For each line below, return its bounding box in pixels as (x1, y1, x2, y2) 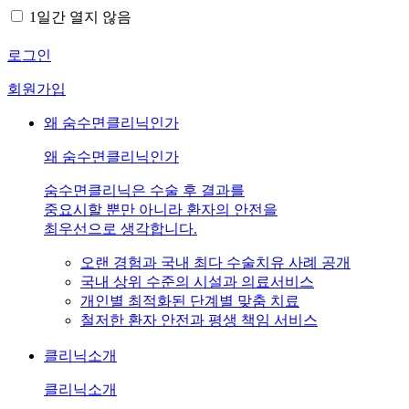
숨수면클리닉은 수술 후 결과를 (44, 183, 245, 199)
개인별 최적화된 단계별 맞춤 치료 (80, 293, 299, 309)
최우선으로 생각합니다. (44, 221, 197, 237)
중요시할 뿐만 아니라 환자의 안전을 (44, 202, 278, 218)
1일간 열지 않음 (29, 9, 131, 25)
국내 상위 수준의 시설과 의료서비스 (80, 274, 314, 290)
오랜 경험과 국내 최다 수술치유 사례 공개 (80, 255, 351, 271)
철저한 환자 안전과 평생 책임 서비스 (80, 312, 318, 329)
